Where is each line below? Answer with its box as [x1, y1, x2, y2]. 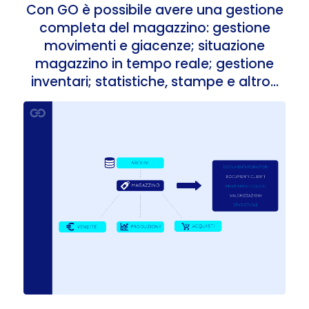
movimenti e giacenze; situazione [44, 37, 265, 55]
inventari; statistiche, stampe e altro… [30, 72, 279, 91]
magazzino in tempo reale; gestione [35, 54, 274, 73]
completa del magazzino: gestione [39, 19, 270, 37]
